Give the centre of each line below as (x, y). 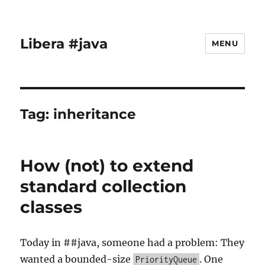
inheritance (95, 114)
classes (51, 207)
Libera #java (64, 43)
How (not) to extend (107, 166)
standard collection (104, 186)
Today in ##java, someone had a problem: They (132, 243)
